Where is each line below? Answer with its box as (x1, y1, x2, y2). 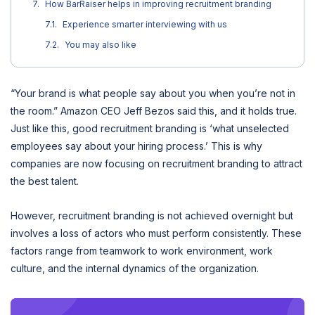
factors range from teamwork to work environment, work (11, 245, 273, 257)
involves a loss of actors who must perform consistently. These (11, 227, 302, 240)
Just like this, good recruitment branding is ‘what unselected (11, 122, 289, 134)
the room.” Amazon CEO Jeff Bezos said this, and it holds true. (11, 104, 297, 117)
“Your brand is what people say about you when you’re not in (11, 86, 295, 99)
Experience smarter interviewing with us (63, 18, 227, 30)
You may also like (65, 39, 136, 50)
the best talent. (11, 174, 79, 187)
